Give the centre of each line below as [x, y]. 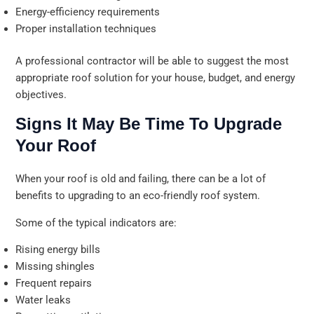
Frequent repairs [54, 284]
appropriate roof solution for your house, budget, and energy [156, 77]
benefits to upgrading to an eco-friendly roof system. [138, 196]
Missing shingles [55, 267]
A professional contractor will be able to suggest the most [152, 61]
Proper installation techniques [86, 28]
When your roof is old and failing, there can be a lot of [141, 179]
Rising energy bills [58, 250]
